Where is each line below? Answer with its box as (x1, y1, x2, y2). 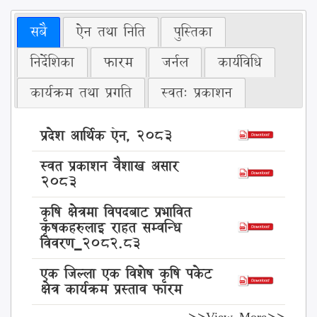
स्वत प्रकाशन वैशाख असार (40, 156, 178, 178)
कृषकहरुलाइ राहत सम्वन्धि (40, 217, 181, 239)
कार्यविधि (217, 52, 262, 74)
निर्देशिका (30, 52, 75, 74)
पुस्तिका (174, 21, 213, 43)
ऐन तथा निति (76, 21, 145, 43)
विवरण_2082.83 (40, 233, 141, 255)
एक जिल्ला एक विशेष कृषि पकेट (40, 263, 212, 285)
